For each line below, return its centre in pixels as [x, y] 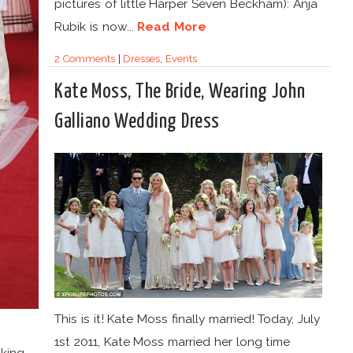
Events [182, 59]
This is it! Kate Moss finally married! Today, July [188, 318]
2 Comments [85, 59]
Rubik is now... [96, 26]
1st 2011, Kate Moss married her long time [173, 341]
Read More [172, 26]
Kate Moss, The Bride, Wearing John [180, 92]
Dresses [142, 59]
